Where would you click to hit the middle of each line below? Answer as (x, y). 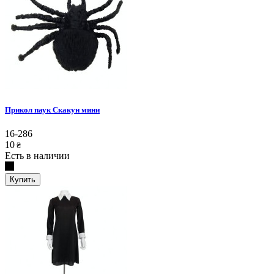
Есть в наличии (37, 156)
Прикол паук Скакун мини (52, 109)
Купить (23, 180)
